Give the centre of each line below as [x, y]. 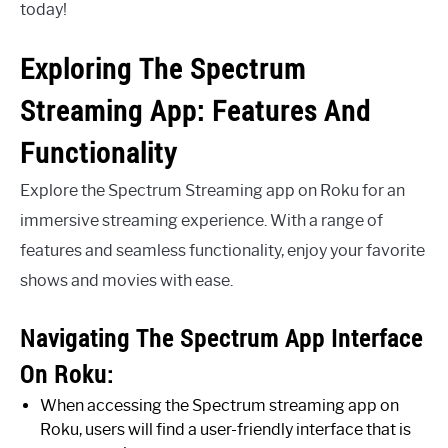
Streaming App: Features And [195, 111]
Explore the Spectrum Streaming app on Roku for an [212, 191]
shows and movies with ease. [126, 281]
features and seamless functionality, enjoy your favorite [222, 251]
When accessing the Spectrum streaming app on [219, 406]
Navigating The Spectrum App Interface [221, 338]
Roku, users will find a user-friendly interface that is [225, 430]
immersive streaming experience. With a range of [201, 221]
